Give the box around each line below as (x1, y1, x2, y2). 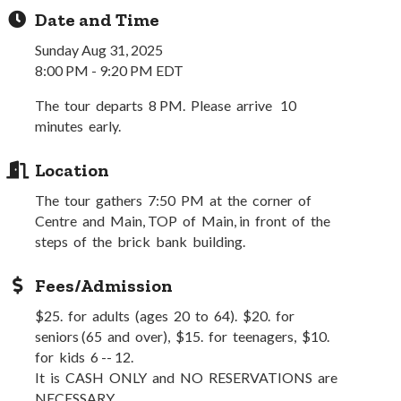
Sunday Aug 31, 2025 (35, 41, 164, 58)
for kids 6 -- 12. (35, 348, 134, 365)
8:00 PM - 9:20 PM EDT (35, 62, 184, 79)
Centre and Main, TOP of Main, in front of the (35, 212, 334, 229)
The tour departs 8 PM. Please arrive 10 (35, 97, 300, 114)
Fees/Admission (35, 275, 174, 296)
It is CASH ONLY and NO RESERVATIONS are (35, 369, 341, 386)
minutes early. (35, 117, 122, 134)
